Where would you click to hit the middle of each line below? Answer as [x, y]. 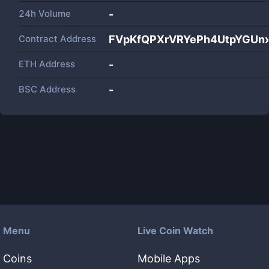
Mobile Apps [169, 258]
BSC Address [47, 89]
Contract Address [57, 39]
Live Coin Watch [175, 231]
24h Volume [45, 14]
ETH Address [47, 64]
